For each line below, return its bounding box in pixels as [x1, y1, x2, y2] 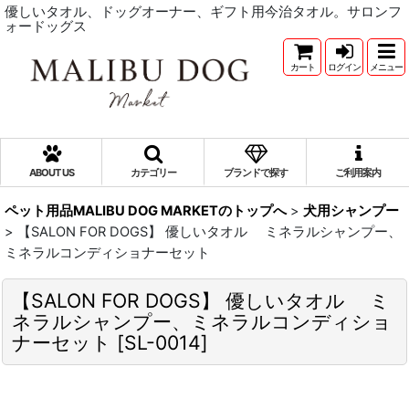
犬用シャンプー [303, 202, 399, 219]
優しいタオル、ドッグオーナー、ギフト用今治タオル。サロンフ [5, 4, 402, 20]
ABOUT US [28, 165, 74, 179]
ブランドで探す [223, 165, 288, 179]
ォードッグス [5, 18, 87, 35]
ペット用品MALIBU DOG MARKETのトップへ [5, 202, 287, 219]
